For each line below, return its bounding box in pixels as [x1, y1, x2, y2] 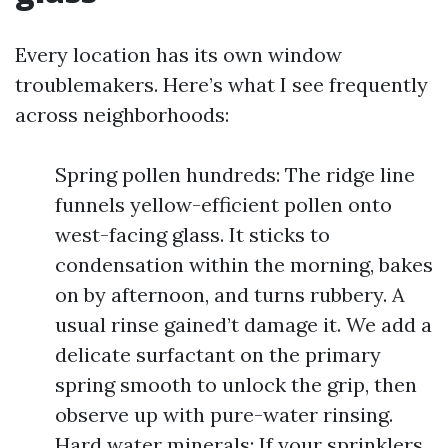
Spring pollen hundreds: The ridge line [55, 162, 415, 187]
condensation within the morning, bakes [55, 252, 433, 277]
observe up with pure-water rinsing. [55, 402, 393, 427]
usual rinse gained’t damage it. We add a [55, 312, 432, 337]
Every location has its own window [15, 42, 342, 67]
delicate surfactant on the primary [55, 342, 381, 367]
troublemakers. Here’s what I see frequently [15, 72, 428, 97]
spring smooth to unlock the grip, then [55, 372, 417, 397]
